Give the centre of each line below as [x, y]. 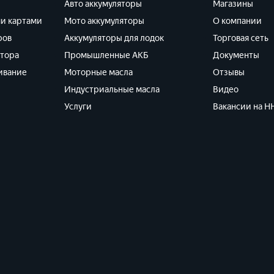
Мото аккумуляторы [104, 21]
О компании [237, 21]
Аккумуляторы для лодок [114, 38]
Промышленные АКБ [106, 55]
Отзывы [228, 72]
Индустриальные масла [112, 90]
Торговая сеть [240, 38]
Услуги [78, 107]
